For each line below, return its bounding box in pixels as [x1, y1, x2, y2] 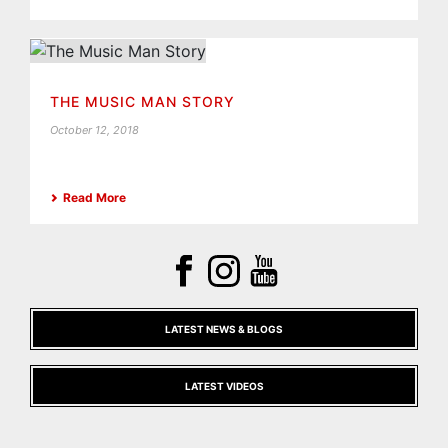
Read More [63, 190, 126, 206]
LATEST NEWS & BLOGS [165, 323, 283, 336]
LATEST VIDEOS [184, 380, 264, 393]
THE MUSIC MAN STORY [50, 93, 235, 111]
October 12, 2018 [50, 123, 139, 138]
